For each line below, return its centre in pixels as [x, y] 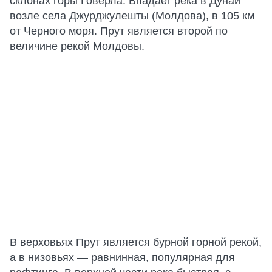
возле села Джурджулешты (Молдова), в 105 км [132, 15]
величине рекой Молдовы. [77, 46]
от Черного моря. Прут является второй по [119, 31]
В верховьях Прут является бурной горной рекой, [136, 242]
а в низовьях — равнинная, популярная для [122, 257]
